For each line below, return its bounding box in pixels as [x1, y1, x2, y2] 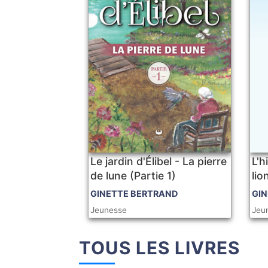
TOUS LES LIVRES [79, 237, 240, 259]
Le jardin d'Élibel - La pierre [90, 155, 227, 168]
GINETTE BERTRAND [90, 188, 178, 199]
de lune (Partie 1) [90, 169, 176, 182]
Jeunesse [90, 205, 127, 215]
